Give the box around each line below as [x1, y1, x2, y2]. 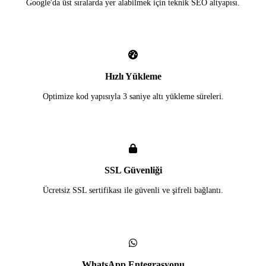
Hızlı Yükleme [104, 71, 161, 82]
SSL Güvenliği [104, 165, 162, 176]
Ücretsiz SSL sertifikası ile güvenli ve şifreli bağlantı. [43, 185, 223, 195]
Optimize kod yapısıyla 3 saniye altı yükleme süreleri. [42, 91, 224, 101]
